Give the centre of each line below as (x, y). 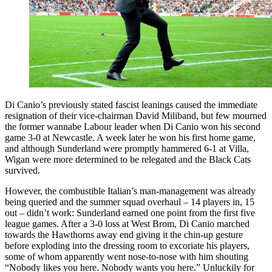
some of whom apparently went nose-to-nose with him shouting (127, 256)
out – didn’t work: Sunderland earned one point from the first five (130, 212)
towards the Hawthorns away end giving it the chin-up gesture (124, 234)
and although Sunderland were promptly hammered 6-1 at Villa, (127, 148)
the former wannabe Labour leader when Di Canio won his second (133, 126)
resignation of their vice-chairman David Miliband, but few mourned (136, 115)
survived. (22, 170)
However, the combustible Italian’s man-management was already (130, 191)
